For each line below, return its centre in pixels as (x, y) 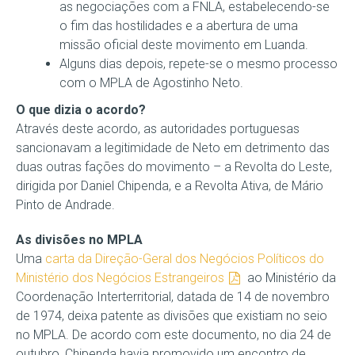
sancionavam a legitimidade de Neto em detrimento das (173, 148)
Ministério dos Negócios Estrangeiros (120, 278)
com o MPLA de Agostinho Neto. (151, 83)
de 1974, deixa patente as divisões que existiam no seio (172, 316)
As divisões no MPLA (79, 240)
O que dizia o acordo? (81, 110)
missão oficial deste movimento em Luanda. (184, 45)
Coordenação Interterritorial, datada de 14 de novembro (173, 297)
